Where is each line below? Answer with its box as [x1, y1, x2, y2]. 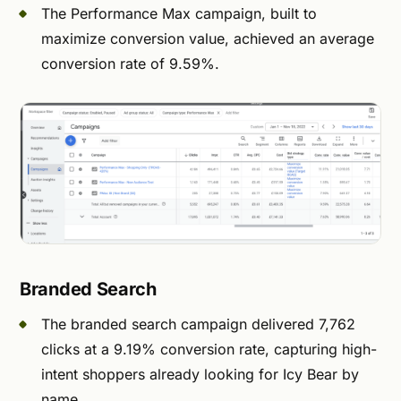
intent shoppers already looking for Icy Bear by [41, 364, 359, 383]
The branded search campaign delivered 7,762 [41, 314, 355, 333]
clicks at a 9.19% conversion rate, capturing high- [41, 339, 377, 358]
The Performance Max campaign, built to [41, 4, 317, 22]
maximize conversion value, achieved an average [41, 29, 374, 47]
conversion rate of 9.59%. [41, 54, 219, 73]
